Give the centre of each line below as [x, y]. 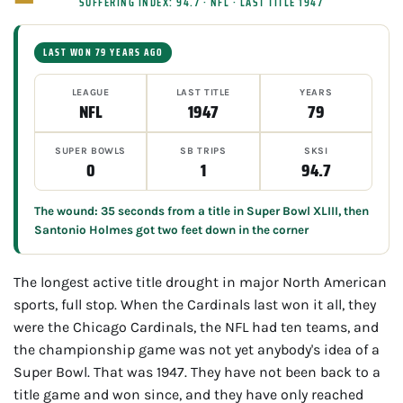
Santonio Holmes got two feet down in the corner [171, 229]
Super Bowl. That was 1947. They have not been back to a [197, 372]
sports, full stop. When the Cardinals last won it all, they [195, 304]
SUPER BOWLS [91, 150]
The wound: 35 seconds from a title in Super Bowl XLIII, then [201, 210]
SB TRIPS [203, 150]
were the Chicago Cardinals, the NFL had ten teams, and [196, 327]
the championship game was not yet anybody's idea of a [197, 349]
